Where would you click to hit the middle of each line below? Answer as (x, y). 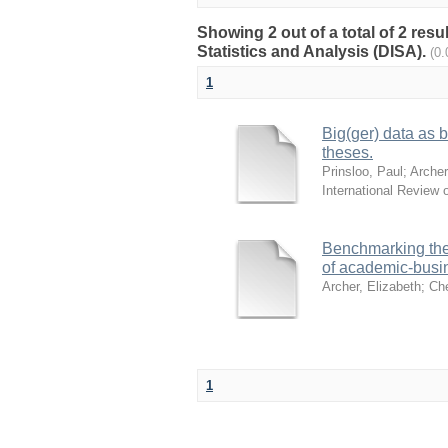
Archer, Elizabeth (371, 286)
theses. (347, 152)
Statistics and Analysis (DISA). (313, 51)
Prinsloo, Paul (362, 171)
